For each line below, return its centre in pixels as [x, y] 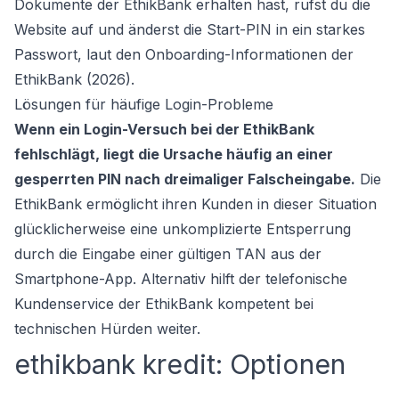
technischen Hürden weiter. [107, 329]
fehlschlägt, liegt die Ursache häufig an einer [174, 154]
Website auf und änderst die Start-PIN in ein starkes [190, 29]
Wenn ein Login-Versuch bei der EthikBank [164, 129]
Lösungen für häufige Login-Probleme [144, 104]
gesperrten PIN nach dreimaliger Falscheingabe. [185, 179]
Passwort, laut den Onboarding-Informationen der [184, 54]
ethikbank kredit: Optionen [180, 364]
